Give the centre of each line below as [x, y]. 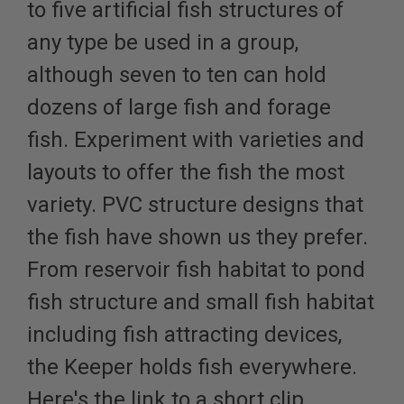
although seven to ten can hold [177, 75]
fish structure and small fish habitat [201, 303]
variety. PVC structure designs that [195, 205]
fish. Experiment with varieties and [196, 140]
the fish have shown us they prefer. [197, 238]
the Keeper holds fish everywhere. [192, 367]
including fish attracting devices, [184, 335]
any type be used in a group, [163, 43]
